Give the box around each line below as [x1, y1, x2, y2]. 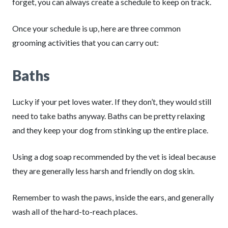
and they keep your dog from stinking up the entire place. [12, 125, 208, 135]
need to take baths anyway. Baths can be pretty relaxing [12, 111, 205, 121]
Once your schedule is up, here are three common [12, 23, 181, 33]
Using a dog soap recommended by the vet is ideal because [12, 152, 216, 161]
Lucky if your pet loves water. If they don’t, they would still [12, 97, 211, 106]
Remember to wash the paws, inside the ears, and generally [12, 192, 214, 202]
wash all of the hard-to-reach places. [12, 207, 137, 216]
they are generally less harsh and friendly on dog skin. [12, 166, 194, 176]
